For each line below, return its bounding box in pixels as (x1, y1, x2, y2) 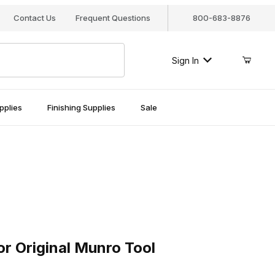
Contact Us (13, 13, 56, 23)
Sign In (171, 55, 199, 66)
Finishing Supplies (47, 102, 115, 112)
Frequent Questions (75, 13, 150, 23)
